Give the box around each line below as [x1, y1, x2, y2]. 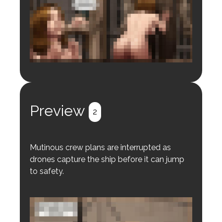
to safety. [30, 166, 64, 176]
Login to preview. [38, 71, 100, 81]
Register [40, 87, 73, 97]
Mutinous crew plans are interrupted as [30, 143, 171, 153]
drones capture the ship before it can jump [30, 155, 184, 165]
